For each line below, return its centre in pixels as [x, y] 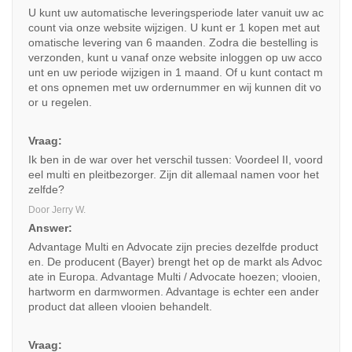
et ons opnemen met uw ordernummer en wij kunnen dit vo [175, 87]
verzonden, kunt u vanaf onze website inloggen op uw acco [175, 57]
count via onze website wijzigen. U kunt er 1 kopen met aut [174, 27]
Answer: [50, 228]
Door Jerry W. [57, 210]
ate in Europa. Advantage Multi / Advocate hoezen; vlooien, [174, 277]
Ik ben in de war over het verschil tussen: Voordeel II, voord [176, 159]
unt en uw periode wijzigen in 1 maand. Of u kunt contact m [176, 72]
